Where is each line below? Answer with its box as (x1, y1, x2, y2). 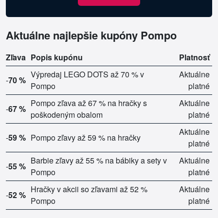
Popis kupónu (31, 52, 83, 63)
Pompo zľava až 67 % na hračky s (31, 97, 147, 109)
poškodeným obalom (31, 109, 103, 121)
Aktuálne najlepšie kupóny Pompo (6, 27, 177, 43)
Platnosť (179, 52, 210, 63)
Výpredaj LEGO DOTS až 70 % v (31, 69, 144, 80)
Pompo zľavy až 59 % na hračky (31, 132, 141, 144)
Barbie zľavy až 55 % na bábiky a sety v (31, 155, 167, 166)
